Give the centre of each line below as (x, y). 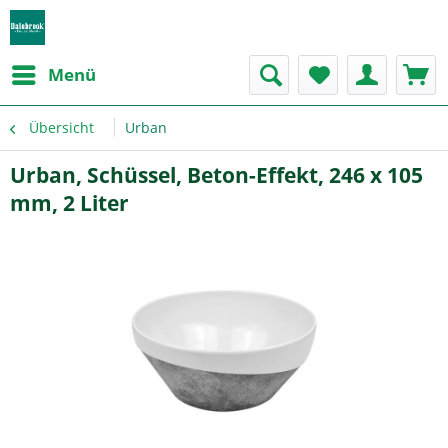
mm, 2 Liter (69, 203)
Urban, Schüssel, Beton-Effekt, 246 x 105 (216, 175)
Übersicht (61, 127)
